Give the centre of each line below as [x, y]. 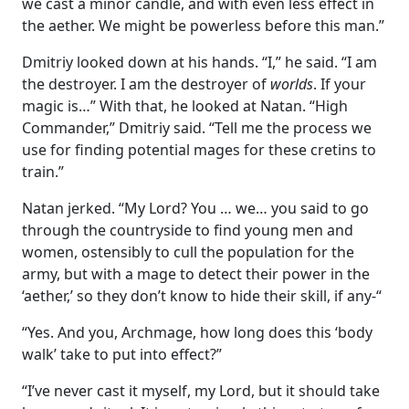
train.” [43, 171]
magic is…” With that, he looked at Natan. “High [185, 105]
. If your [340, 84]
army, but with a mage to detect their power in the [196, 273]
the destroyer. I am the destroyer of [146, 84]
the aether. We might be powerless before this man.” [203, 25]
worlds [292, 84]
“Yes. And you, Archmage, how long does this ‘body [197, 332]
